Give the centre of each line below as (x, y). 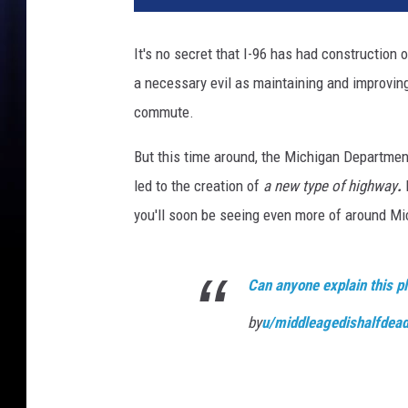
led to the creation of (199, 186)
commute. (164, 112)
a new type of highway (330, 186)
